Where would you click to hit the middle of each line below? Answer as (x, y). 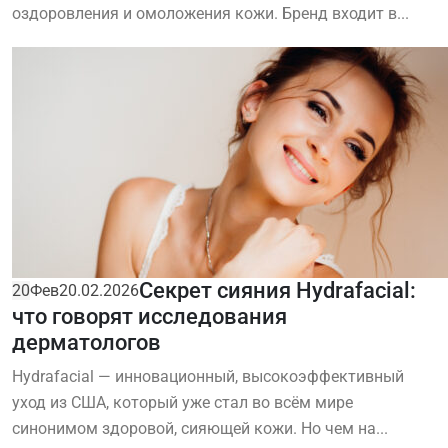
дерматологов (86, 343)
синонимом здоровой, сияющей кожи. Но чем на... (200, 429)
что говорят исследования (149, 317)
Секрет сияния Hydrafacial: (277, 291)
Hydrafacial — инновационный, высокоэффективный (208, 377)
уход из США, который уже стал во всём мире (182, 403)
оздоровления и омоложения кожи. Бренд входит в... (210, 14)
